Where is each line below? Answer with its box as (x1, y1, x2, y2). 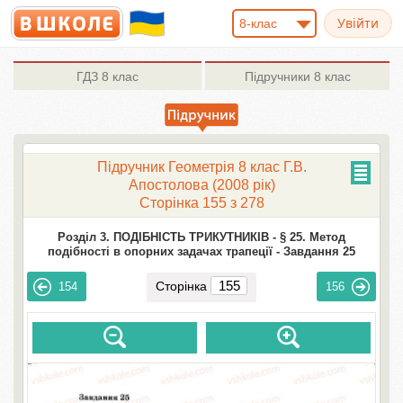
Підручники (244, 69, 310, 84)
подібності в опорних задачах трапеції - (48, 245, 280, 258)
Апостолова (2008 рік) (128, 177, 275, 193)
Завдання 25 (283, 245, 355, 258)
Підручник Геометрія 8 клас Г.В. (96, 159, 307, 175)
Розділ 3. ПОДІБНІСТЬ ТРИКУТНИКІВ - (58, 230, 276, 244)
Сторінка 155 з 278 (139, 195, 264, 210)
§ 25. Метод (280, 230, 345, 244)
